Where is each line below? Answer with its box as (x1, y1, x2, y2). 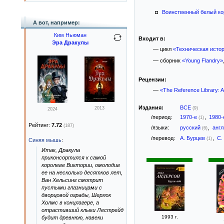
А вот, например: (33, 19, 80, 25)
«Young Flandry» (181, 57, 223, 63)
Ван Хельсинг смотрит (41, 177, 103, 183)
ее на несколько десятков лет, (41, 169, 122, 175)
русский (180, 124, 202, 130)
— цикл (152, 46, 173, 52)
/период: (151, 114, 172, 120)
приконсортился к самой (41, 154, 106, 160)
